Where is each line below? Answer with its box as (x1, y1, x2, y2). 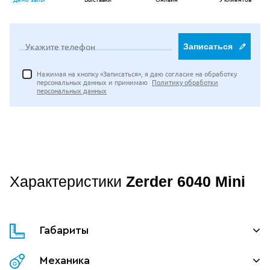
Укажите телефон (25, 41, 95, 52)
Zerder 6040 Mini (126, 173, 245, 190)
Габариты (40, 225, 89, 236)
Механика (40, 255, 90, 266)
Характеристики (10, 173, 126, 190)
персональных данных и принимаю (37, 77, 149, 87)
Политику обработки (152, 77, 218, 87)
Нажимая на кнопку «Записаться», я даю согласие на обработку (37, 69, 237, 79)
